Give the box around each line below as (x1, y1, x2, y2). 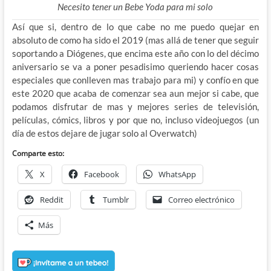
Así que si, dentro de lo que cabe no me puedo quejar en (11, 21, 260, 33)
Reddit (39, 194, 64, 206)
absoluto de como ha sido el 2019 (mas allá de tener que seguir (11, 34, 260, 46)
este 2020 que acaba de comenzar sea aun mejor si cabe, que (11, 88, 260, 99)
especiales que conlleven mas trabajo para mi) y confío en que (11, 74, 260, 86)
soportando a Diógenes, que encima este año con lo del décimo (11, 48, 260, 59)
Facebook (83, 169, 119, 180)
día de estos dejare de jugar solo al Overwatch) (11, 128, 197, 139)
